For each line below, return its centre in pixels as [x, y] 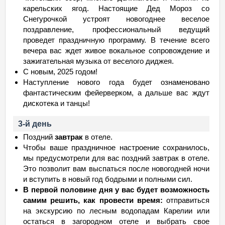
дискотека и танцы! [57, 103]
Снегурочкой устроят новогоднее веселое [116, 19]
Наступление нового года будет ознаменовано [116, 82]
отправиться [186, 200]
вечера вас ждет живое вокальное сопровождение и [116, 50]
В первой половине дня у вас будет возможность [116, 190]
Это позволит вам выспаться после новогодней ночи [116, 168]
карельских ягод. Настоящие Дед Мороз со [116, 8]
